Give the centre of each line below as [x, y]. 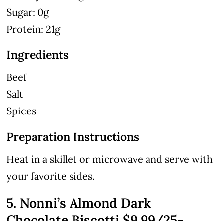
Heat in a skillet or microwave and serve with [110, 159]
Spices [21, 111]
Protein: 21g [34, 29]
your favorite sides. [51, 176]
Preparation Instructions [73, 137]
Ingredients [38, 55]
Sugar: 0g [28, 12]
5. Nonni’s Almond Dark [79, 203]
